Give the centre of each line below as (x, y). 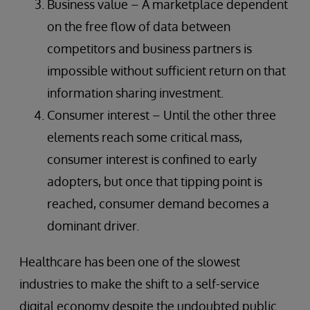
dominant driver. (93, 226)
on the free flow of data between (139, 26)
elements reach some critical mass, (145, 137)
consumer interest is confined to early (152, 159)
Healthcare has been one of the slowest (130, 262)
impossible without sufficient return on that (166, 71)
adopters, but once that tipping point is (155, 181)
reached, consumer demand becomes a (158, 203)
